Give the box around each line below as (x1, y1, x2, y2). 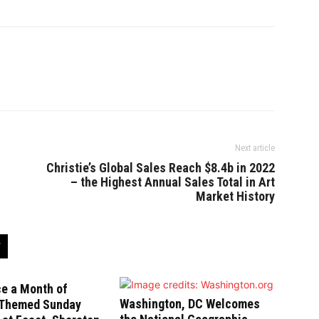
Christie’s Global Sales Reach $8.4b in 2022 (46, 160, 275, 176)
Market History (196, 189, 275, 204)
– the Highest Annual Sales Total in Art (70, 174, 275, 190)
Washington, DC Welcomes (120, 296, 260, 312)
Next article (235, 143, 275, 154)
